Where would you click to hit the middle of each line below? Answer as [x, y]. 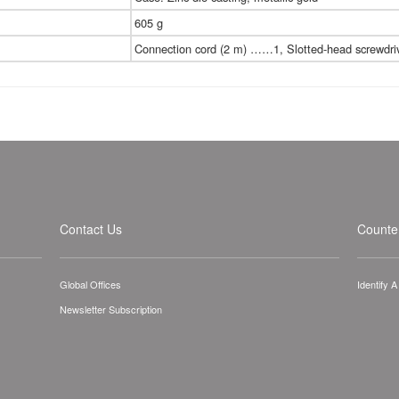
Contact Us [91, 229]
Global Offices [91, 285]
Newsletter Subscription [111, 309]
